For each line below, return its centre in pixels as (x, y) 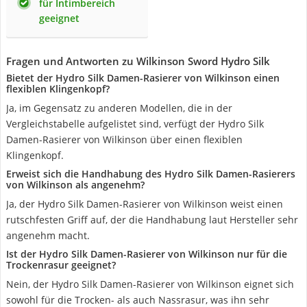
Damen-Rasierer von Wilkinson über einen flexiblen (124, 139)
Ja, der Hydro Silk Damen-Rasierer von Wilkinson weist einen (145, 204)
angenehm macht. (48, 235)
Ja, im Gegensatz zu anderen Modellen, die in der (119, 108)
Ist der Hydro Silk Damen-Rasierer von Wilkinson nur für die (147, 254)
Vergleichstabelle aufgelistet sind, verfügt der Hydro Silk (135, 124)
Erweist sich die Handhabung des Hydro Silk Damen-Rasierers (151, 174)
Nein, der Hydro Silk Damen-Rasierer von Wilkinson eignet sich (150, 284)
